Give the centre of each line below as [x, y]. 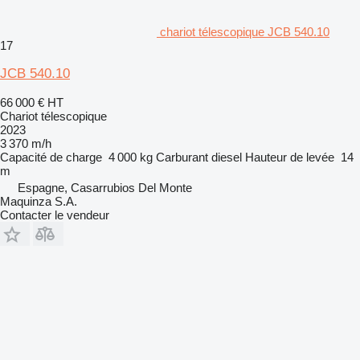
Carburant [182, 157]
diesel [227, 157]
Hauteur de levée [290, 157]
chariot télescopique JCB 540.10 [245, 31]
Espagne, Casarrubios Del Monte [105, 187]
